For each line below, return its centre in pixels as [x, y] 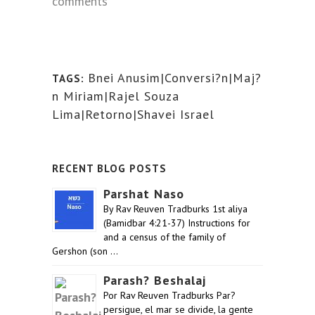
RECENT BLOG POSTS [109, 168]
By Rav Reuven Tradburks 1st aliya [175, 209]
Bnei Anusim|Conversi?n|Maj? [175, 78]
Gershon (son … [85, 251]
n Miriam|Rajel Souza [116, 96]
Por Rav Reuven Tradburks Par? [169, 295]
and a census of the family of [165, 237]
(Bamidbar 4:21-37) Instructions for [177, 223]
